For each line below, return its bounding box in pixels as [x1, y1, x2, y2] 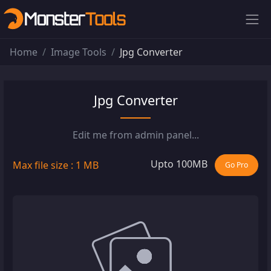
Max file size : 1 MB [13, 158, 99, 172]
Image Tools [51, 45, 106, 59]
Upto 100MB [151, 157, 207, 171]
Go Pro [225, 159, 248, 170]
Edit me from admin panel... [72, 128, 199, 142]
